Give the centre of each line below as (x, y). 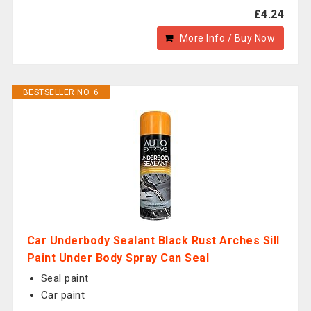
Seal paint (65, 278)
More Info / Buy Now (227, 38)
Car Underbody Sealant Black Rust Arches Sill (153, 241)
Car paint (63, 295)
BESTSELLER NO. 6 (61, 92)
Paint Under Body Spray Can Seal (118, 258)
